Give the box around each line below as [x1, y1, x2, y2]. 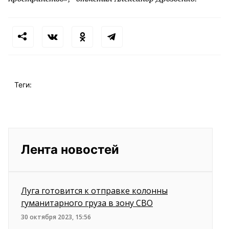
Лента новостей [21, 142, 119, 157]
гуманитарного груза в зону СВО [21, 197, 153, 209]
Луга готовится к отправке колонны [21, 185, 168, 196]
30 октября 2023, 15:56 [21, 213, 91, 221]
